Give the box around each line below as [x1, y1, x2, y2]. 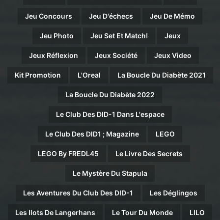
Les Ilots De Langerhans [15, 208, 95, 217]
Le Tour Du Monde [112, 208, 173, 217]
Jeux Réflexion [28, 51, 78, 59]
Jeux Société [94, 51, 137, 59]
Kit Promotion [14, 70, 61, 79]
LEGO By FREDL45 [37, 149, 99, 158]
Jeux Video [154, 51, 192, 59]
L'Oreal [77, 70, 101, 79]
